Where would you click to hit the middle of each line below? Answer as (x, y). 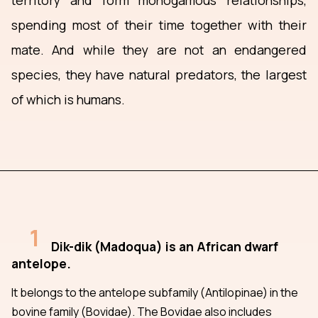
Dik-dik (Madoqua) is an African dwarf (165, 246)
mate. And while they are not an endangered (159, 50)
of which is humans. (68, 100)
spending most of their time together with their (159, 25)
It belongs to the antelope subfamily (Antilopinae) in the (155, 292)
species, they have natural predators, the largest (159, 75)
